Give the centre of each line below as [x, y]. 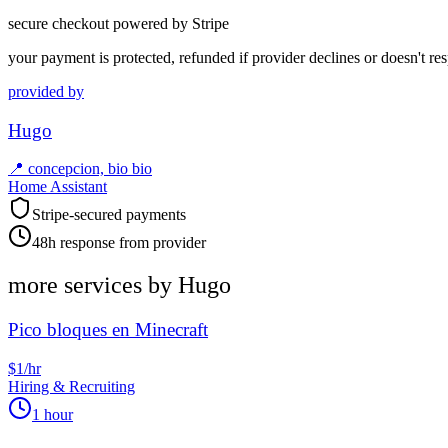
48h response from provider [119, 243]
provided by [46, 91]
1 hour [52, 414]
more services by [93, 285]
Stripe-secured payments [109, 215]
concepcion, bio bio [90, 169]
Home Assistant [57, 187]
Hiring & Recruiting [71, 386]
